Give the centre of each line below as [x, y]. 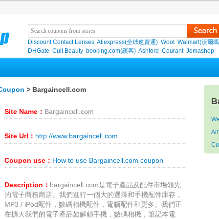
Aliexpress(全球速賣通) [127, 42]
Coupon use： [28, 161]
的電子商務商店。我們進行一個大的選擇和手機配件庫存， [93, 195]
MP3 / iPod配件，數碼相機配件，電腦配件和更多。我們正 [93, 205]
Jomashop [200, 51]
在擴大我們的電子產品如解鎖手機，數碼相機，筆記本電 [90, 214]
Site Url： [20, 136]
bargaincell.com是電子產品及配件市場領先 [115, 185]
